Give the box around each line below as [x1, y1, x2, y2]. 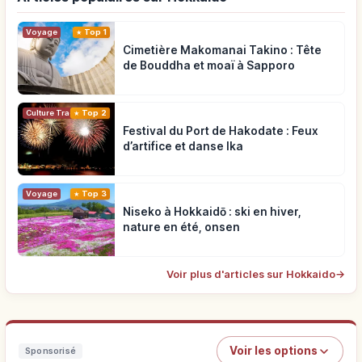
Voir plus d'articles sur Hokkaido [166, 268, 335, 281]
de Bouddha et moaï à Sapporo [123, 59, 295, 73]
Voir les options [229, 344, 318, 358]
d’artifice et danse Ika [123, 140, 243, 154]
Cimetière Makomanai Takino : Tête [123, 44, 322, 57]
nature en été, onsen [123, 221, 240, 234]
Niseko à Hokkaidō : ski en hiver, [123, 205, 301, 219]
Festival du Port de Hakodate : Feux [123, 124, 318, 138]
